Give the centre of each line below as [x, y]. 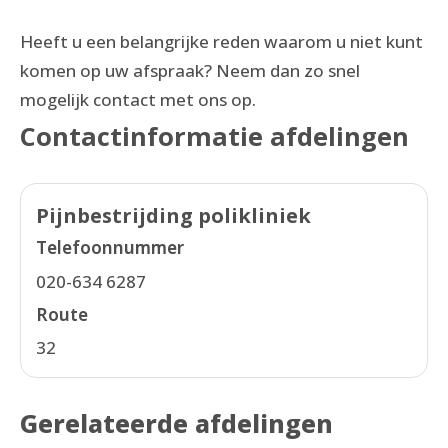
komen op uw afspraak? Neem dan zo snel [190, 70]
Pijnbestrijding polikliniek [173, 216]
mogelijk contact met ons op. [138, 99]
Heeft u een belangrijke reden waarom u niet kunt [221, 41]
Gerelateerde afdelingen [176, 423]
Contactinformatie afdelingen [214, 135]
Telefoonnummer [110, 248]
